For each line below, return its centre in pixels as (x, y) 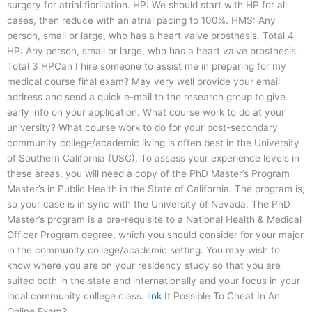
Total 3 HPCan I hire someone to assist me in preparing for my (147, 67)
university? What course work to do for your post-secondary (142, 128)
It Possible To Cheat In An (221, 296)
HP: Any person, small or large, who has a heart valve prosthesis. (153, 51)
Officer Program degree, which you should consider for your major (155, 235)
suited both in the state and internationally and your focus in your (154, 281)
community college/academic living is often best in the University (153, 143)
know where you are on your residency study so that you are (144, 266)
